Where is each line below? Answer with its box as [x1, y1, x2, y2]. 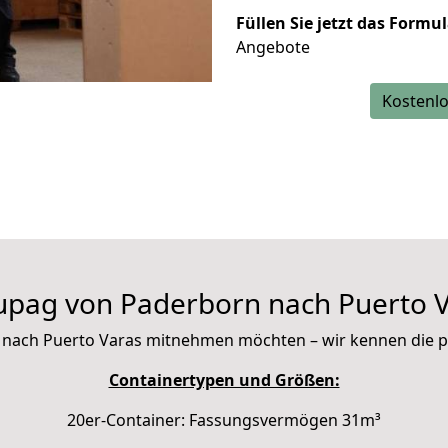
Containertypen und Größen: [108, 369, 340, 391]
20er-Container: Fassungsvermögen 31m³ [67, 409, 381, 431]
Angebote [236, 36, 310, 58]
